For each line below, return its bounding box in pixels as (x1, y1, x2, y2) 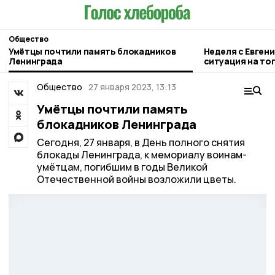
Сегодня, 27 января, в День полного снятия (36, 136, 245, 149)
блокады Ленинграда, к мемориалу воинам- (36, 148, 247, 161)
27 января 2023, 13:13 (88, 81, 176, 93)
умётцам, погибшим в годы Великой (36, 160, 207, 174)
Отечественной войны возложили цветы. (36, 172, 236, 186)
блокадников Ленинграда (36, 116, 196, 133)
